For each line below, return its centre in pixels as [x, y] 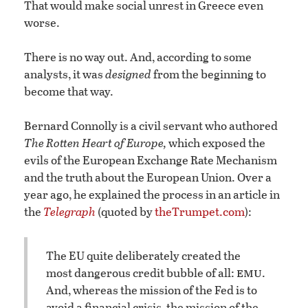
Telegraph [69, 212]
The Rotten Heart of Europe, [95, 143]
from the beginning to [209, 74]
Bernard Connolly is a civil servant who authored [151, 126]
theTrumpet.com [200, 212]
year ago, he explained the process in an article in [152, 195]
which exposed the [216, 143]
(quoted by [125, 212]
